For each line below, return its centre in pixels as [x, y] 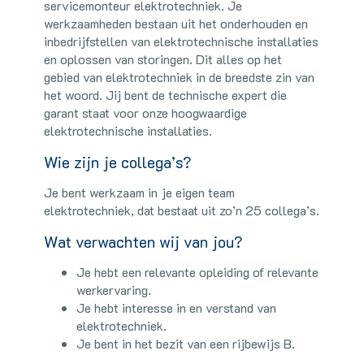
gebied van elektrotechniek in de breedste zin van [179, 76]
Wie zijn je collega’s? [119, 162]
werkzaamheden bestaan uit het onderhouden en [176, 23]
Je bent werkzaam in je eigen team [139, 192]
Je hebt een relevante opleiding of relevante [197, 271]
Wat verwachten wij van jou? [143, 241]
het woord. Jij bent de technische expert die [165, 94]
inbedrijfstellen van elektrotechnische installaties [181, 41]
